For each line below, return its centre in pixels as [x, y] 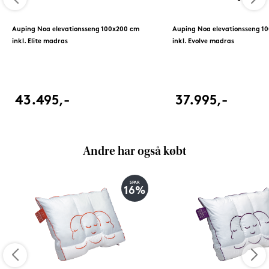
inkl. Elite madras [40, 41]
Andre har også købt [134, 152]
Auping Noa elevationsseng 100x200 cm [75, 29]
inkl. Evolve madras [203, 41]
